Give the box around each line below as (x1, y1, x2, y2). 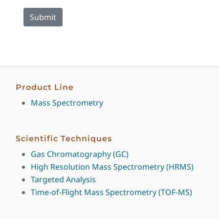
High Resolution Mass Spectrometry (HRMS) (31, 161, 194, 172)
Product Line (16, 83, 74, 92)
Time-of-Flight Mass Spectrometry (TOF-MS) (31, 187, 192, 197)
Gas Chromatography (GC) (31, 149, 129, 159)
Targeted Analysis (31, 174, 96, 185)
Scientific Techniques (16, 134, 112, 143)
